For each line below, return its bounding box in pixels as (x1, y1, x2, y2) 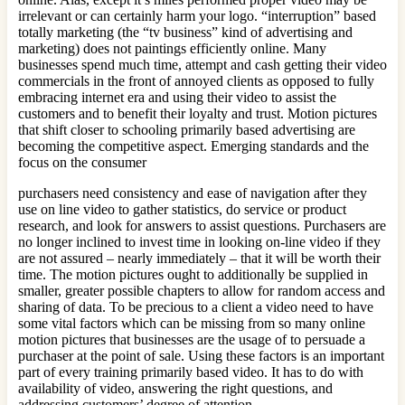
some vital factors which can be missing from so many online (18, 316, 365, 332)
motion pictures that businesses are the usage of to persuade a (18, 332, 365, 348)
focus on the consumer (18, 155, 146, 171)
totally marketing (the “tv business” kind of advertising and (18, 24, 353, 41)
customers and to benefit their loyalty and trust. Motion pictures (18, 106, 377, 122)
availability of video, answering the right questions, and (18, 381, 333, 397)
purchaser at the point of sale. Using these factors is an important (18, 348, 384, 364)
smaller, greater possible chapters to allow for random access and (18, 283, 385, 299)
